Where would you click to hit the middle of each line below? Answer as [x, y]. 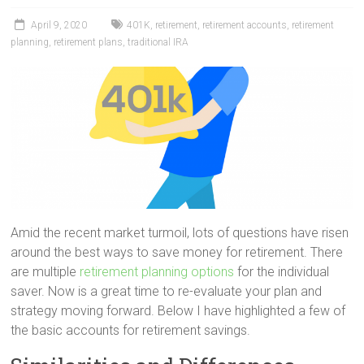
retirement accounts [245, 25]
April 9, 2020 [59, 25]
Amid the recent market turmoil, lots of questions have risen [180, 233]
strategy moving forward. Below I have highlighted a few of [178, 311]
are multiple [45, 272]
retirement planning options [157, 272]
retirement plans [89, 42]
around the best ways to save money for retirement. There [177, 253]
